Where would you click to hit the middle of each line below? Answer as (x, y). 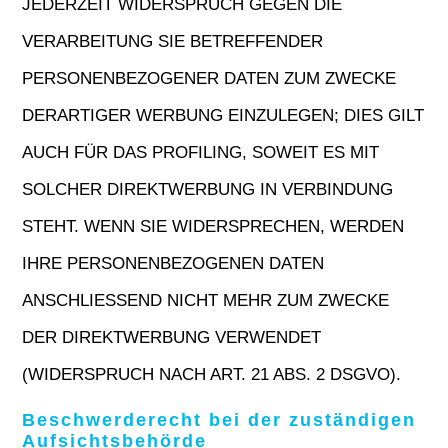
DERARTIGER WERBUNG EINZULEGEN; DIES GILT (223, 115)
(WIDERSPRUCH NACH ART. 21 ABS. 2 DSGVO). (212, 374)
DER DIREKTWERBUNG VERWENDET (172, 337)
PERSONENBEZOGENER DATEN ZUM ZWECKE (209, 78)
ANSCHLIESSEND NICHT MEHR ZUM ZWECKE (206, 300)
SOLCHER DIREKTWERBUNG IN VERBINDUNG (208, 189)
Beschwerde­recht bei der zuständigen (219, 420)
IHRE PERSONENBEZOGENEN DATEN (173, 263)
